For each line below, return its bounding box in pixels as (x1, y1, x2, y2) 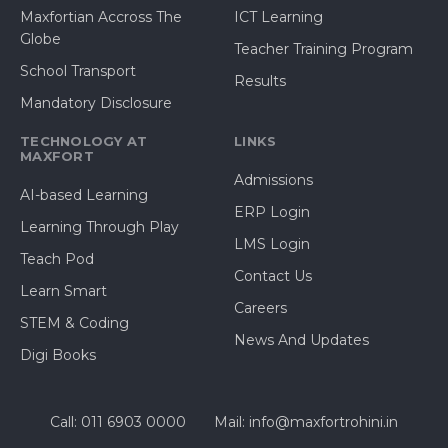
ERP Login (234, 202, 310, 221)
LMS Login (234, 234, 310, 253)
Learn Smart (20, 281, 107, 300)
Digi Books (20, 345, 96, 364)
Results (234, 72, 286, 91)
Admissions (234, 170, 313, 189)
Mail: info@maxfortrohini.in (214, 412, 398, 431)
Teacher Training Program (234, 40, 413, 59)
